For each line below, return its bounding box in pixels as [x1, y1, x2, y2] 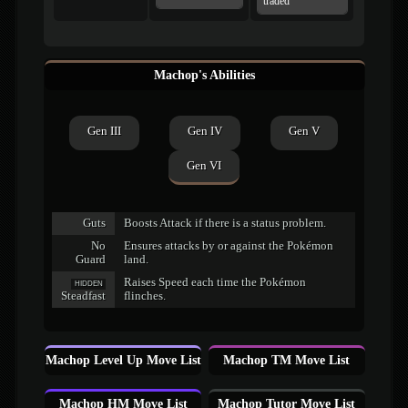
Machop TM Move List [223, 352, 351, 367]
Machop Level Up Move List [45, 352, 201, 367]
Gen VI [186, 159, 221, 173]
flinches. [124, 290, 167, 303]
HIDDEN [74, 280, 103, 289]
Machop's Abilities [154, 66, 256, 82]
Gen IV [188, 125, 223, 138]
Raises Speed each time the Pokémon [124, 276, 307, 290]
